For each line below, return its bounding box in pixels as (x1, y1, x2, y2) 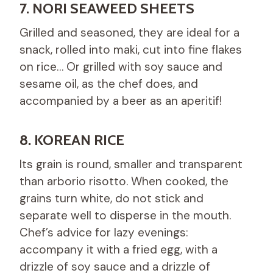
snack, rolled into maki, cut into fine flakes (19, 41, 242, 57)
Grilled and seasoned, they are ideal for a (19, 24, 239, 40)
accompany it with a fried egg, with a (19, 241, 218, 257)
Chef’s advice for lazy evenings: (19, 224, 188, 240)
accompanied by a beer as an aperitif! (19, 93, 222, 108)
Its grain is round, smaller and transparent (19, 156, 243, 172)
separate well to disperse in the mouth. (19, 207, 231, 223)
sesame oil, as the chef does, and (19, 76, 198, 91)
